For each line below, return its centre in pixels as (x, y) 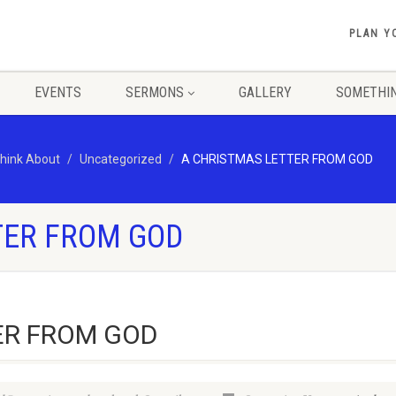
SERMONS (154, 92)
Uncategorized (121, 159)
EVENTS (57, 92)
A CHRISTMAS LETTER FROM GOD (277, 159)
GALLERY (265, 92)
